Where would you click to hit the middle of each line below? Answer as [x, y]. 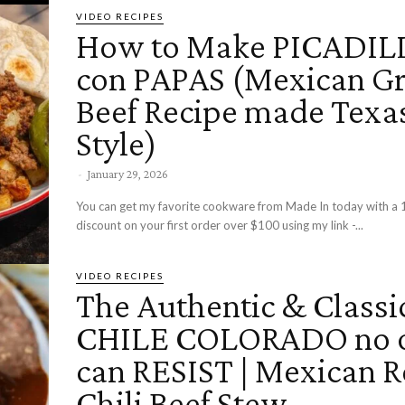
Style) [117, 144]
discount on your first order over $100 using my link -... [220, 226]
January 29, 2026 [127, 174]
